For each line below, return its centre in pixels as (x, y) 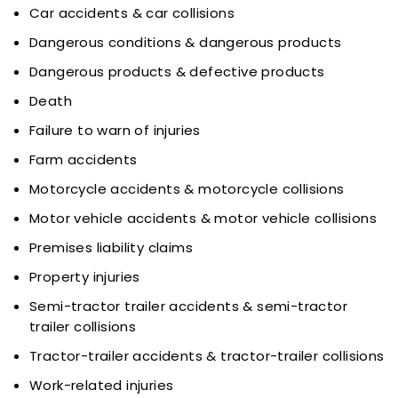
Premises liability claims (111, 247)
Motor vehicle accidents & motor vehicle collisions (203, 218)
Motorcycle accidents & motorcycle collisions (187, 189)
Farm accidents (84, 159)
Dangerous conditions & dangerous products (186, 42)
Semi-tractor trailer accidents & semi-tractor (188, 306)
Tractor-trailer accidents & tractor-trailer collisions (207, 356)
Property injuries (85, 277)
